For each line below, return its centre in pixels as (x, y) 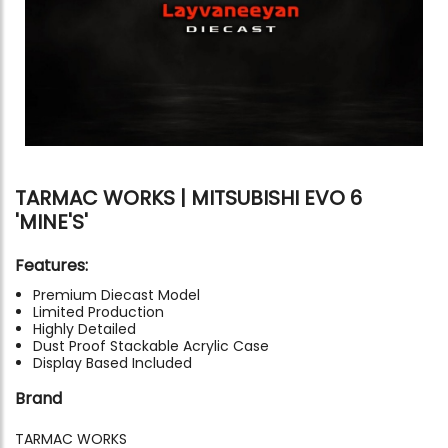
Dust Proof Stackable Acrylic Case (151, 345)
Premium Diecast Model (116, 294)
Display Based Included (112, 362)
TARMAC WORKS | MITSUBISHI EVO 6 (188, 197)
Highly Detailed (84, 328)
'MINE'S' (51, 221)
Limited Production (98, 311)
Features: (51, 265)
